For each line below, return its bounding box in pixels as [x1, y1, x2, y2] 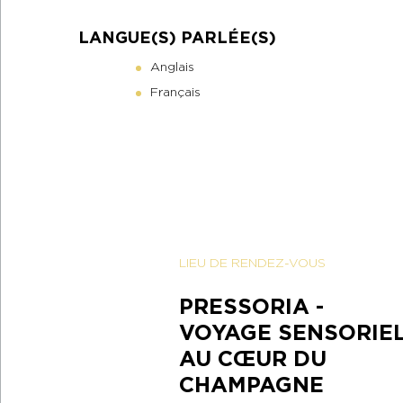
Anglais [150, 59, 194, 75]
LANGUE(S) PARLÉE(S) [78, 28, 276, 48]
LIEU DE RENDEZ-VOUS [178, 255, 326, 271]
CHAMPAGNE [178, 372, 324, 399]
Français [150, 85, 201, 100]
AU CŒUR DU [178, 345, 327, 372]
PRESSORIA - [178, 293, 324, 320]
